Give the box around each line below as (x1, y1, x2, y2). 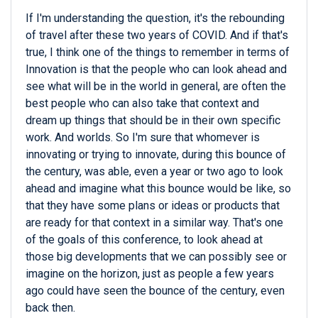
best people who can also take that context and (26, 97, 259, 111)
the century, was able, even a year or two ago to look (26, 165, 283, 179)
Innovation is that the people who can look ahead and (26, 62, 287, 77)
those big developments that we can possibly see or (26, 250, 287, 264)
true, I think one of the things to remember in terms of (26, 45, 290, 60)
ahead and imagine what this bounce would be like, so (26, 182, 291, 196)
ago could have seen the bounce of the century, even (26, 284, 285, 298)
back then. (26, 301, 75, 315)
